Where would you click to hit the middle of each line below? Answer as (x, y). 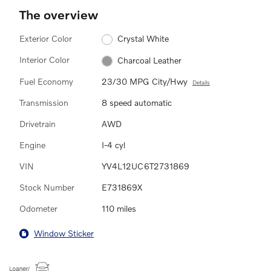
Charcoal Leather (149, 60)
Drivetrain (38, 123)
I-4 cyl (113, 145)
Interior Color (44, 60)
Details (201, 82)
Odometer (38, 208)
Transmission (44, 102)
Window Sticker (64, 233)
